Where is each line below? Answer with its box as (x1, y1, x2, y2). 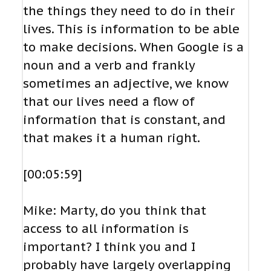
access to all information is (23, 221, 189, 237)
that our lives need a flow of (23, 94, 195, 110)
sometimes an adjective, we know (23, 76, 229, 92)
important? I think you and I (23, 239, 195, 255)
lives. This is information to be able (23, 21, 240, 38)
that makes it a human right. (23, 130, 200, 146)
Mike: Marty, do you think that (23, 203, 206, 219)
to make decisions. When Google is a (23, 39, 244, 56)
